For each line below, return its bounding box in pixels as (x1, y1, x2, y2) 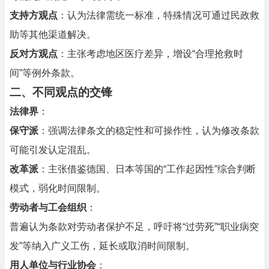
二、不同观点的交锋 (10, 86, 112, 98)
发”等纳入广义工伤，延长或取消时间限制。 (10, 241, 195, 251)
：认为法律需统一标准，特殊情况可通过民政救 (58, 10, 259, 20)
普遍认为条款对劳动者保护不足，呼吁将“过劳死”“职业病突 (10, 222, 259, 232)
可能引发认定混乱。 (10, 145, 96, 155)
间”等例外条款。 (10, 68, 80, 78)
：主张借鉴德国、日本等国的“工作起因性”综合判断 (38, 164, 256, 174)
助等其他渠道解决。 (10, 29, 96, 40)
